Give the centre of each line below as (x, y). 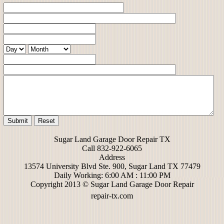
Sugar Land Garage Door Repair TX (112, 139)
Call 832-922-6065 (112, 148)
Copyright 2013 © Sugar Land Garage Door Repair (112, 184)
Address (112, 157)
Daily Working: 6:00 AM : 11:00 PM (112, 175)
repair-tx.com (112, 196)
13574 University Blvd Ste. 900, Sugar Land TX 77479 (112, 166)
